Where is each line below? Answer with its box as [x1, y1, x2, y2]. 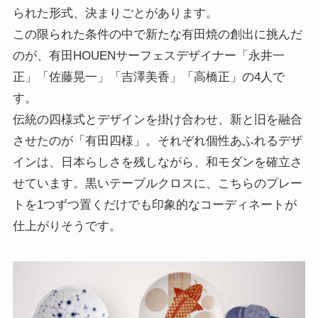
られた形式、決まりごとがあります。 [12, 6, 218, 20]
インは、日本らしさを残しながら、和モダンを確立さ [12, 155, 302, 169]
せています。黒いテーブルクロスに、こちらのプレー [12, 176, 302, 190]
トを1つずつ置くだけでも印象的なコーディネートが [12, 197, 297, 212]
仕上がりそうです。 [12, 219, 121, 233]
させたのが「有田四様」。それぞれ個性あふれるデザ [12, 133, 302, 148]
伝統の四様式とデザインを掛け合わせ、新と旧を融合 [12, 112, 302, 126]
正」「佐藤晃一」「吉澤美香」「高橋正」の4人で [12, 70, 285, 84]
